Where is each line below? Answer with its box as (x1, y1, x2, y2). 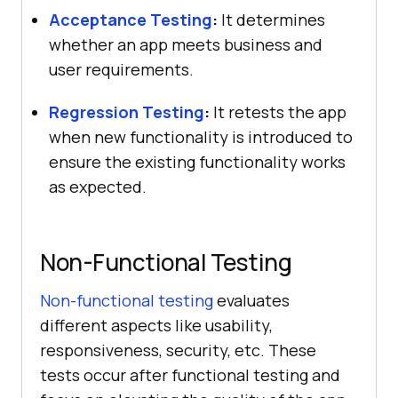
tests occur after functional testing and (40, 363, 340, 386)
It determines (218, 8, 325, 30)
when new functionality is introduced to (49, 125, 353, 147)
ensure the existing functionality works (49, 150, 346, 172)
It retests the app (210, 100, 346, 123)
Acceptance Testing (49, 8, 212, 30)
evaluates (213, 289, 290, 311)
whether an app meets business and (49, 33, 322, 55)
